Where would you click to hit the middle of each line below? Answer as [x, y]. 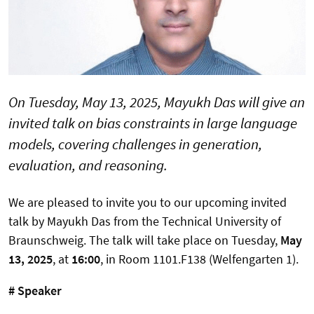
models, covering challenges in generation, [135, 144]
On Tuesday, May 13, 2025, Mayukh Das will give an [157, 102]
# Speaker [35, 290]
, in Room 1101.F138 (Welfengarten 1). [199, 259]
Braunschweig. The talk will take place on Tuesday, [143, 240]
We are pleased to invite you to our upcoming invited [148, 202]
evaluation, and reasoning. [88, 165]
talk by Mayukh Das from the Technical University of [145, 221]
